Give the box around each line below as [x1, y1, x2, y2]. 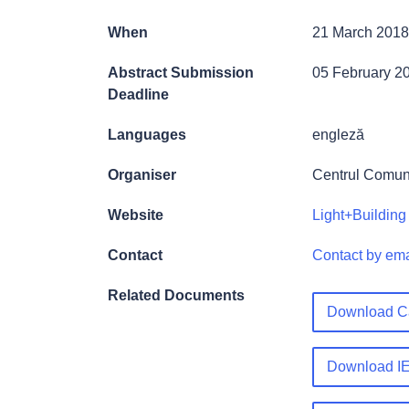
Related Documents [108, 287, 245, 303]
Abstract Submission [108, 64, 254, 80]
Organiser [108, 166, 176, 183]
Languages [108, 126, 186, 142]
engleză [312, 126, 364, 142]
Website [108, 206, 163, 223]
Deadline [108, 86, 169, 102]
